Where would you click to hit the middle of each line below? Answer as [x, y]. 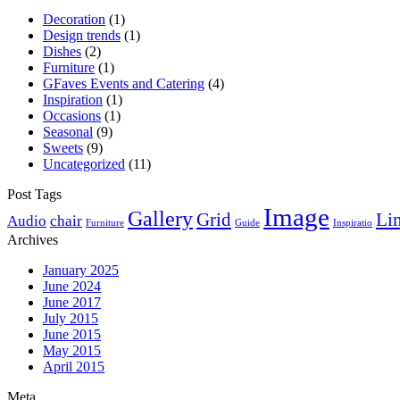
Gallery [160, 218]
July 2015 [71, 318]
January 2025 [81, 270]
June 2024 [72, 286]
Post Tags [34, 194]
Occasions [72, 115]
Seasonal [68, 131]
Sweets [63, 147]
